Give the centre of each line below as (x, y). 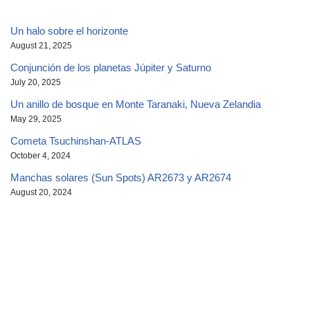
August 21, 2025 (41, 45)
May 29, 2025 (36, 119)
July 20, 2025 (36, 82)
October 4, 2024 (40, 155)
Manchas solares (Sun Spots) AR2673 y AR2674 (121, 177)
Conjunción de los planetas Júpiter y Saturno (111, 67)
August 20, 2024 (41, 192)
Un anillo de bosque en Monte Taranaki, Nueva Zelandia (136, 104)
